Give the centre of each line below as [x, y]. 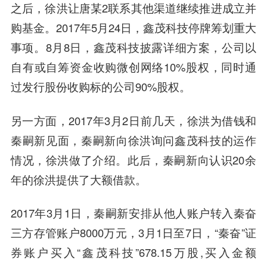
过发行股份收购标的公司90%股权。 [100, 86]
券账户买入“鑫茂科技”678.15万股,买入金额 [133, 252]
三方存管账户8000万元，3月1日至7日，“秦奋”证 [133, 233]
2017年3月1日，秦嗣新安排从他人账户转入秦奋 [133, 213]
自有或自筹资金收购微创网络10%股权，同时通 [133, 66]
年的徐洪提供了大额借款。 [78, 179]
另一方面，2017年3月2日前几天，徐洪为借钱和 [133, 120]
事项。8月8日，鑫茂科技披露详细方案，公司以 [133, 47]
